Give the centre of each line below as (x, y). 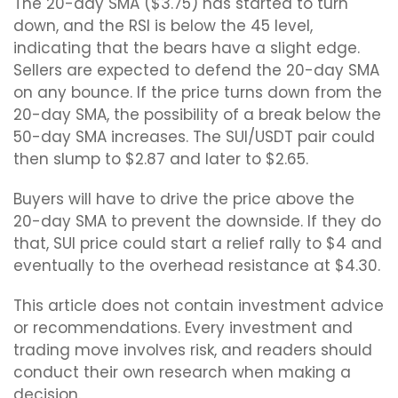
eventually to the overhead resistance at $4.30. (197, 266)
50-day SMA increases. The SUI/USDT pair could (194, 137)
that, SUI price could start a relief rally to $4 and (198, 243)
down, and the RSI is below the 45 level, (163, 26)
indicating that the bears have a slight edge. (187, 48)
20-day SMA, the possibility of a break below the (197, 115)
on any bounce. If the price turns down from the (198, 92)
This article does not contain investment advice (199, 306)
